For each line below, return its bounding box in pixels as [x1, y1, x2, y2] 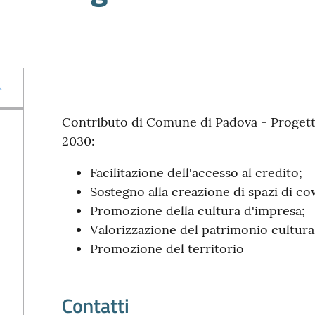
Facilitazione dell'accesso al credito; [89, 165, 302, 181]
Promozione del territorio [89, 240, 244, 257]
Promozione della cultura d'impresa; [89, 202, 305, 219]
